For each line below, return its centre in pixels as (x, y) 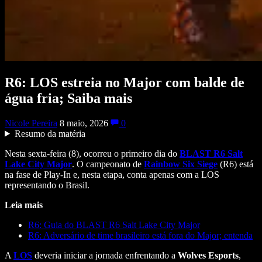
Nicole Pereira (31, 123)
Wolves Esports (208, 255)
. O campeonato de (108, 164)
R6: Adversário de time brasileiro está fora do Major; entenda (140, 235)
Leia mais (24, 205)
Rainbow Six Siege (181, 164)
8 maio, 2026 (85, 123)
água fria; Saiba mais (68, 98)
